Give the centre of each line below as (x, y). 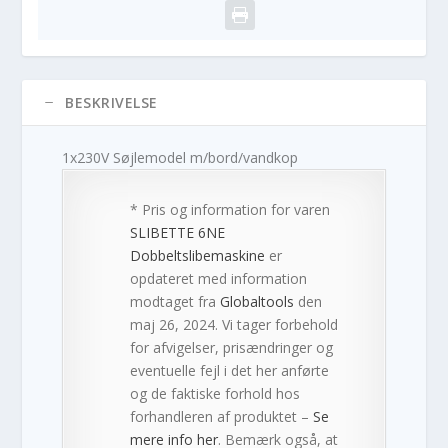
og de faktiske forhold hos (215, 393)
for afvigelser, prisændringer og (232, 347)
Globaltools (257, 301)
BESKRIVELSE (111, 102)
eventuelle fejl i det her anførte (230, 370)
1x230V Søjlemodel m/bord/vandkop (180, 157)
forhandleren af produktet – (222, 416)
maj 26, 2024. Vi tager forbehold (234, 324)
